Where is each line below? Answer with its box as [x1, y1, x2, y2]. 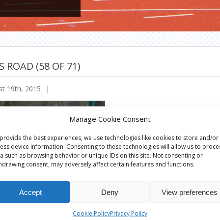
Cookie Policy [72, 209, 110, 218]
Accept [19, 188, 42, 196]
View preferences [161, 188, 218, 196]
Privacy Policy [110, 209, 147, 218]
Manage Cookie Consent [69, 113, 151, 124]
